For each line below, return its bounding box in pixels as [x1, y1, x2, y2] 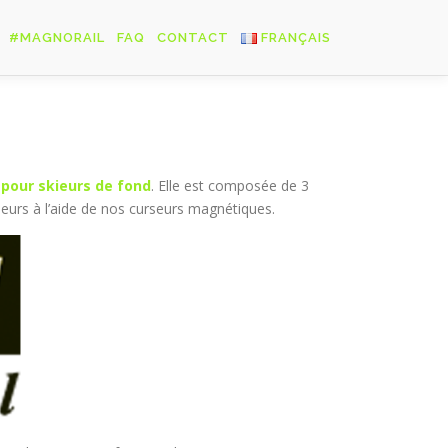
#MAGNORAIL [9, 30, 106, 45]
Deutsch [216, 175, 272, 190]
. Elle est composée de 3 [151, 176, 309, 195]
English [216, 132, 262, 147]
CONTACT [157, 30, 230, 45]
